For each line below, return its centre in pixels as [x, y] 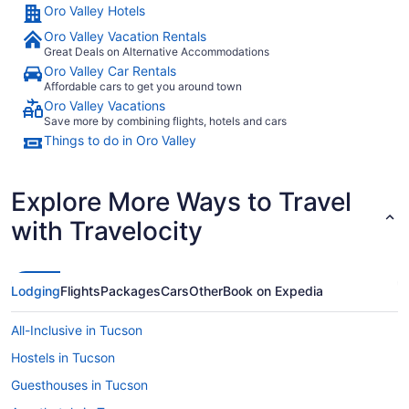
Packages [131, 290]
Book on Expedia [273, 290]
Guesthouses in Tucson [79, 384]
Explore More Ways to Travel [181, 201]
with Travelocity [107, 231]
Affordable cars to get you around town [143, 86]
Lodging [36, 290]
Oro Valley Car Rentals [110, 70]
